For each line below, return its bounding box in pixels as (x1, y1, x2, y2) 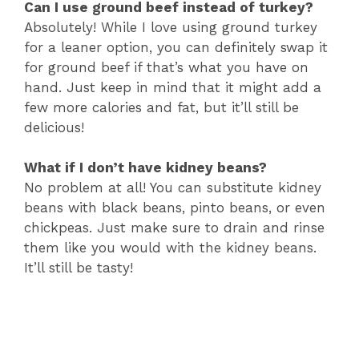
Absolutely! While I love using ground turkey (24, 18, 317, 35)
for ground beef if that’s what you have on (24, 58, 309, 75)
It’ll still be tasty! (24, 260, 133, 276)
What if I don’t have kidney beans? (24, 159, 267, 176)
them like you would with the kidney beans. (24, 240, 317, 256)
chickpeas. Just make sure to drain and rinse (24, 220, 325, 236)
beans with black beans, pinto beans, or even (24, 200, 325, 216)
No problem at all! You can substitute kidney (24, 179, 321, 196)
